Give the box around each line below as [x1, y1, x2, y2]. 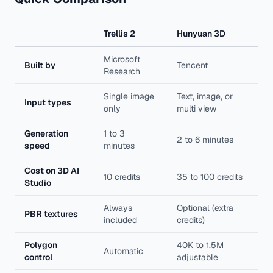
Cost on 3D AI [24, 165, 79, 177]
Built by [24, 60, 55, 71]
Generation [24, 128, 68, 140]
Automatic [104, 246, 143, 257]
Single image [104, 91, 154, 102]
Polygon [24, 239, 57, 251]
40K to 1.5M [177, 239, 224, 251]
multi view [177, 103, 216, 115]
